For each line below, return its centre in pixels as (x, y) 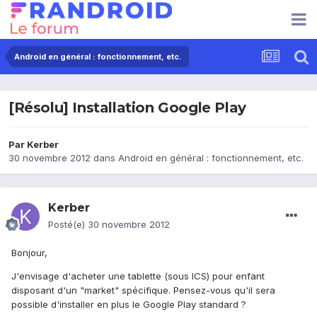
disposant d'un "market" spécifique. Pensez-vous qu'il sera (143, 290)
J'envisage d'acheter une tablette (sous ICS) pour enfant (138, 276)
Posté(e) (68, 225)
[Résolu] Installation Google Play (127, 108)
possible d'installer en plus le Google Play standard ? (129, 305)
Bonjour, (29, 253)
